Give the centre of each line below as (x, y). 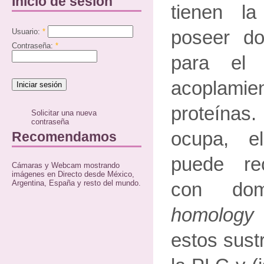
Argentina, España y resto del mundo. (76, 183)
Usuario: (27, 31)
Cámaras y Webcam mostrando (66, 165)
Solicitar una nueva (64, 113)
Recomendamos (64, 136)
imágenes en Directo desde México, (73, 174)
